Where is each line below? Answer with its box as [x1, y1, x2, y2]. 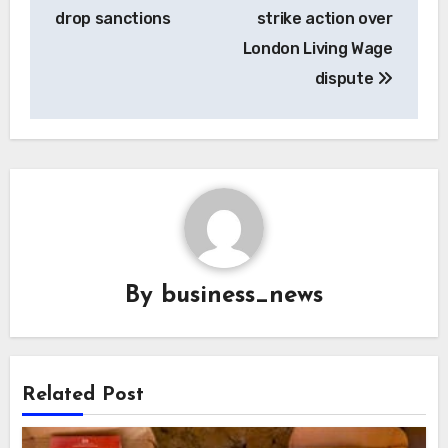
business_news [161, 283, 323, 308]
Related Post [22, 384, 145, 405]
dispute [314, 69, 378, 89]
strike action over [256, 9, 393, 29]
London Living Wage [242, 39, 393, 59]
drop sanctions [55, 9, 171, 29]
